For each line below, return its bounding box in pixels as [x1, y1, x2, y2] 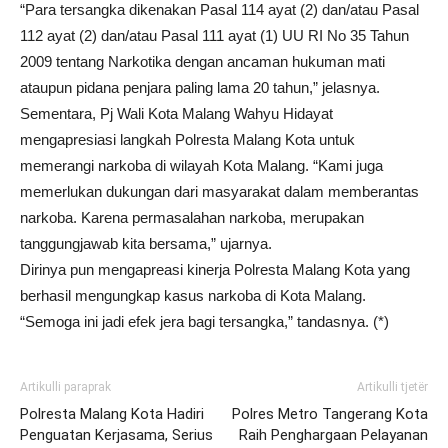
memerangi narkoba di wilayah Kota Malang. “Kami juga [20, 157, 383, 175]
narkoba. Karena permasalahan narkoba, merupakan [20, 209, 364, 227]
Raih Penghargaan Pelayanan [239, 426, 428, 445]
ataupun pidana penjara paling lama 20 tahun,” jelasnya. [20, 79, 380, 97]
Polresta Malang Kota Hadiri [20, 405, 204, 424]
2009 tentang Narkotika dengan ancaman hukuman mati [20, 53, 385, 71]
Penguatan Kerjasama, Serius [20, 426, 213, 445]
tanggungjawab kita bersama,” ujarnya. [20, 235, 272, 253]
